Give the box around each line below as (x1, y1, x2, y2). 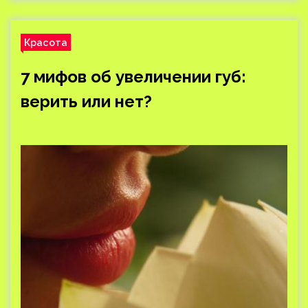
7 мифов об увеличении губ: (21, 67, 246, 87)
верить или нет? (21, 91, 152, 111)
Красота (24, 36, 67, 48)
